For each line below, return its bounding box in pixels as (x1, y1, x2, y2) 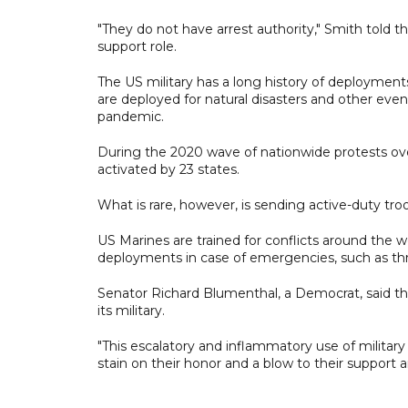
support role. (97, 37, 177, 55)
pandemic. (97, 107, 164, 125)
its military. (97, 301, 165, 319)
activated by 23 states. (97, 160, 240, 178)
